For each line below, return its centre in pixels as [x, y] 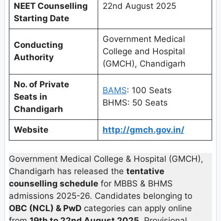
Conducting [38, 45]
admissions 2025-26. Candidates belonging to [101, 196]
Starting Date [41, 18]
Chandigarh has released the [68, 171]
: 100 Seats [149, 90]
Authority [34, 57]
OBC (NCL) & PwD [45, 208]
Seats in [30, 96]
